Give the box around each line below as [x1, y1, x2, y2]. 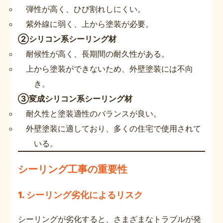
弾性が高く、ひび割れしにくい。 [26, 3, 145, 14]
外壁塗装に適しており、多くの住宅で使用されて [26, 123, 201, 133]
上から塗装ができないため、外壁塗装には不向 [26, 63, 193, 74]
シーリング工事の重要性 [18, 163, 127, 175]
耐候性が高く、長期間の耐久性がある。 [26, 48, 169, 59]
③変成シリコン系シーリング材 [18, 93, 132, 104]
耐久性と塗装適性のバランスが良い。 [26, 108, 161, 118]
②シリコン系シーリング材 [18, 33, 116, 44]
